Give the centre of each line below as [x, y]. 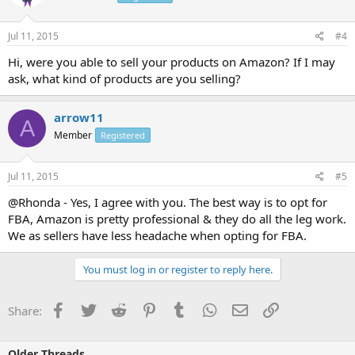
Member [73, 135]
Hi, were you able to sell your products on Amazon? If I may [172, 62]
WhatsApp [245, 309]
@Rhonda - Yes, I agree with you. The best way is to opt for [168, 202]
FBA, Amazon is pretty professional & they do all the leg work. [177, 218]
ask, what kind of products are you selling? [124, 78]
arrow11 [79, 117]
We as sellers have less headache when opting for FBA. [157, 235]
